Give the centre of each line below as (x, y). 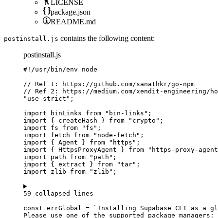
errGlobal (64, 208)
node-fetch (117, 135)
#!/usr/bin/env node (60, 70)
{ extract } (72, 164)
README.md (73, 22)
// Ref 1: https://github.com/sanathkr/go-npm (109, 84)
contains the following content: (107, 38)
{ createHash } (78, 121)
